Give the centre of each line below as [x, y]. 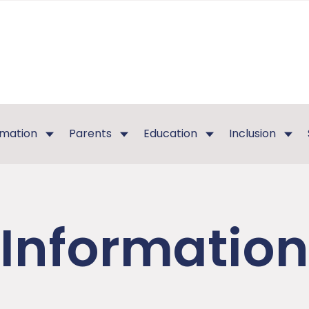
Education [170, 134]
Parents [90, 134]
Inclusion [252, 134]
